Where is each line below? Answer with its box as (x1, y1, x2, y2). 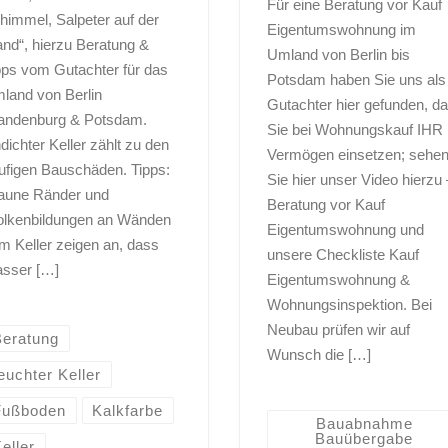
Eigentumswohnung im (266, 21, 416, 39)
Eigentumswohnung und (266, 221, 424, 239)
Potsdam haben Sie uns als (266, 71, 446, 89)
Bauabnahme (315, 414, 413, 432)
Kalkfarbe (92, 401, 163, 419)
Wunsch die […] (266, 346, 371, 364)
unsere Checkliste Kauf (266, 246, 419, 264)
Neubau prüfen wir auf (266, 321, 410, 339)
